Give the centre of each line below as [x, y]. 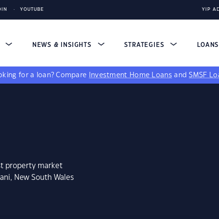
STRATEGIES [145, 45]
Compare [72, 75]
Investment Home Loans [130, 75]
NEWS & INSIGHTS [63, 45]
